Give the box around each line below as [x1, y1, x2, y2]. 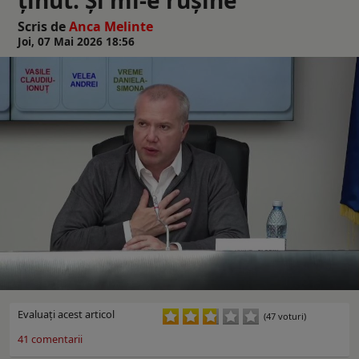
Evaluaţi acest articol [18, 306, 115, 321]
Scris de [18, 17, 69, 35]
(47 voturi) [264, 309, 307, 322]
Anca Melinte [69, 17, 153, 35]
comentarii [29, 331, 83, 346]
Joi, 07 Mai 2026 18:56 [18, 33, 135, 49]
